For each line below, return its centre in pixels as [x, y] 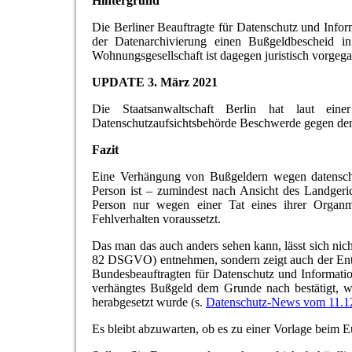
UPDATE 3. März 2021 [155, 82]
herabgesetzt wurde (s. [149, 302]
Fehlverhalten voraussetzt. [156, 219]
